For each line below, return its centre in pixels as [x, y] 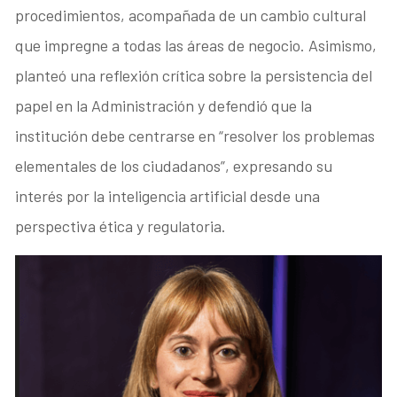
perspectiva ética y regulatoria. [121, 226]
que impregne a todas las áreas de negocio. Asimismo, [196, 46]
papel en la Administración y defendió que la [164, 106]
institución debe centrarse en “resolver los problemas [195, 136]
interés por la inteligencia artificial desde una [168, 196]
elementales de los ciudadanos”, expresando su [174, 166]
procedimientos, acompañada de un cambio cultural [191, 16]
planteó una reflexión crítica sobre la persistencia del [194, 76]
